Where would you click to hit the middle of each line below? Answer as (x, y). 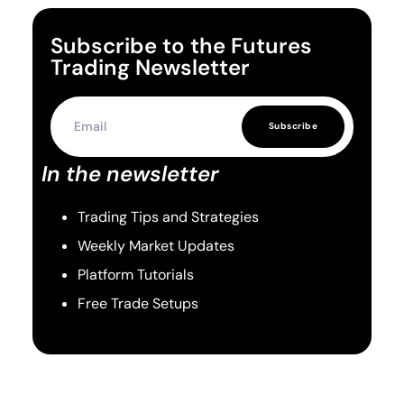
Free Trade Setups (138, 303)
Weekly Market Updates (156, 245)
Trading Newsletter (150, 67)
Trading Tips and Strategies (168, 216)
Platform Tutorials (135, 274)
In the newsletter (130, 173)
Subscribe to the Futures (181, 45)
